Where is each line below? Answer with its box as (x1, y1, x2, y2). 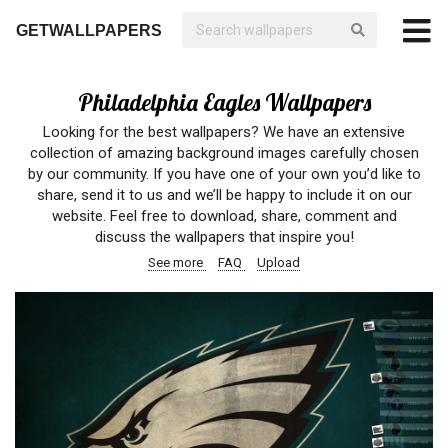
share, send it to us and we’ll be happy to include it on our (36, 186, 412, 204)
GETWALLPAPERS (16, 22, 162, 39)
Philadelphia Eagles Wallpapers (77, 88, 371, 117)
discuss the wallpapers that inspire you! (94, 228, 354, 246)
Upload (257, 255, 300, 270)
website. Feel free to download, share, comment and (51, 207, 397, 225)
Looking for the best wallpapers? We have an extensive (43, 123, 405, 141)
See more (148, 255, 206, 270)
